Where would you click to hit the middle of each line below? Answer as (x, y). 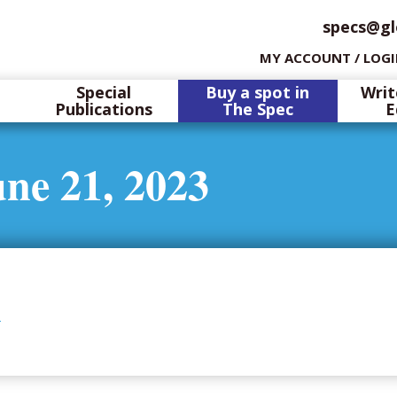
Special (103, 92)
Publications (103, 109)
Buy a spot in (258, 92)
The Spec (257, 109)
